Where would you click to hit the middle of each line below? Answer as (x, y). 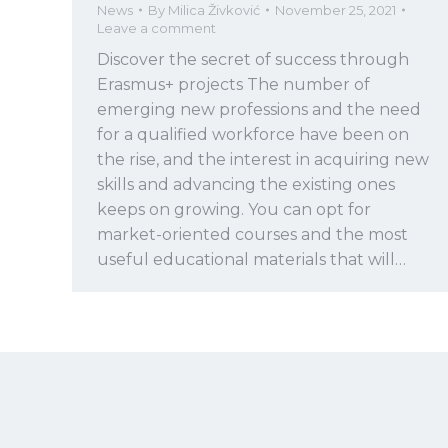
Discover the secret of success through (253, 60)
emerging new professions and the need (259, 110)
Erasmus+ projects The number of (233, 85)
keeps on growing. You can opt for (234, 210)
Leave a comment (156, 28)
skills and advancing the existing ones (246, 185)
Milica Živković (214, 10)
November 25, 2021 (335, 10)
